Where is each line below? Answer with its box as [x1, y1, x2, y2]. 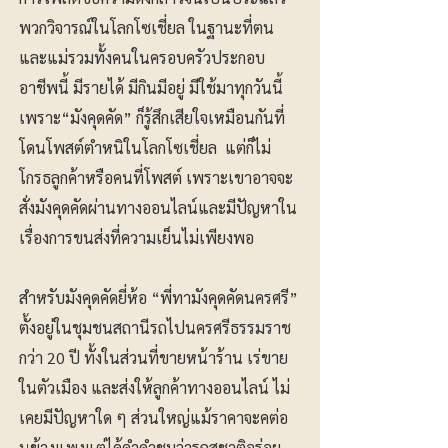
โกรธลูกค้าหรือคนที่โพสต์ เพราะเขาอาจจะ [19, 167, 293, 188]
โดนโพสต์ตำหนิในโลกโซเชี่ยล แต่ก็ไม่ [19, 137, 271, 158]
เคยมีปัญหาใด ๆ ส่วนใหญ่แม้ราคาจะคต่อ [19, 407, 288, 428]
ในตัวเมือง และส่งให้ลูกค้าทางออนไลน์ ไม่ [19, 377, 290, 398]
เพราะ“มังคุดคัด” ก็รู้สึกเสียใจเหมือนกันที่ [19, 107, 285, 128]
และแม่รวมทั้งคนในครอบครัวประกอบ [19, 47, 265, 68]
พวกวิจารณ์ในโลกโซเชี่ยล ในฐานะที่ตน [19, 17, 274, 38]
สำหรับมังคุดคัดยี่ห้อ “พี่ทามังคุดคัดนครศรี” [19, 287, 298, 308]
